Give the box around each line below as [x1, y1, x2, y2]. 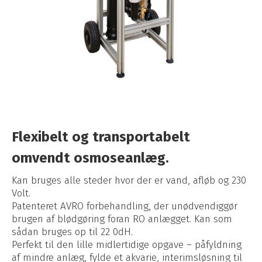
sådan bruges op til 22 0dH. [12, 225, 133, 238]
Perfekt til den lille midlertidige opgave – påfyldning [12, 238, 242, 251]
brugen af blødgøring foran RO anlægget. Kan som [12, 212, 232, 225]
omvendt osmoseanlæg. [12, 149, 169, 166]
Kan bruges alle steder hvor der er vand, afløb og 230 [12, 174, 246, 187]
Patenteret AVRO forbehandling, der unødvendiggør [12, 199, 237, 212]
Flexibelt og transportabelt [12, 128, 190, 145]
